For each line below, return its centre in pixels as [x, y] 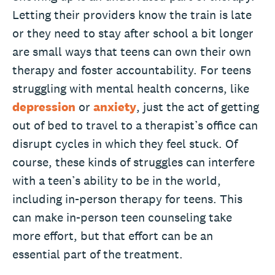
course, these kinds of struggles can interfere [134, 162]
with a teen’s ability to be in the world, [117, 180]
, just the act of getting [198, 107]
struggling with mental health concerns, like [131, 88]
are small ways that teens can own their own [132, 51]
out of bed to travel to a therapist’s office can [135, 125]
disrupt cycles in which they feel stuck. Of [125, 143]
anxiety [115, 107]
